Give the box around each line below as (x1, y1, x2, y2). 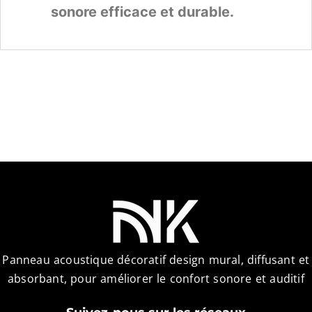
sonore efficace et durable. (51, 3, 234, 20)
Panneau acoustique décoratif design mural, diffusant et (2, 251, 310, 267)
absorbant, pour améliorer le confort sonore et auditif (8, 270, 304, 286)
